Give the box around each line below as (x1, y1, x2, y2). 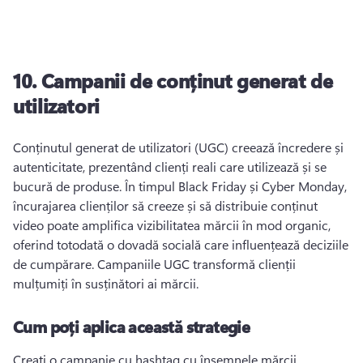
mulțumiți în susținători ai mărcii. (13, 275, 202, 292)
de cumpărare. (13, 255, 97, 272)
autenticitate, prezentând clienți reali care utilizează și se (13, 158, 327, 175)
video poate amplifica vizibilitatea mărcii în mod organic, (13, 216, 331, 233)
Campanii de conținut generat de (41, 67, 333, 93)
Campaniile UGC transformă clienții (97, 255, 296, 272)
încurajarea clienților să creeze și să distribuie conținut (13, 197, 318, 214)
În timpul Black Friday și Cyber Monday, (125, 177, 347, 194)
